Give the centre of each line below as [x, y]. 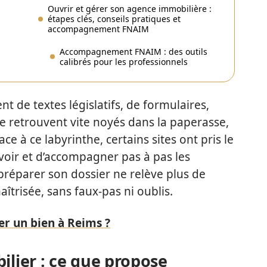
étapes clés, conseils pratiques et [114, 19]
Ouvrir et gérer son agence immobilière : [130, 9]
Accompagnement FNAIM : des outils [133, 52]
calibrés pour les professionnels [124, 62]
